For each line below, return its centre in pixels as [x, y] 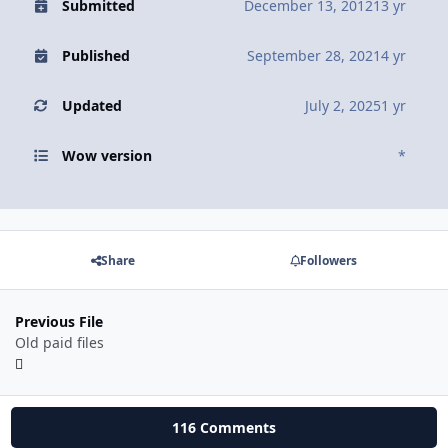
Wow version [106, 156]
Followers [328, 260]
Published [95, 56]
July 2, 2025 [343, 106]
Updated [91, 106]
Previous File [59, 321]
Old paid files [59, 342]
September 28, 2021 [314, 56]
